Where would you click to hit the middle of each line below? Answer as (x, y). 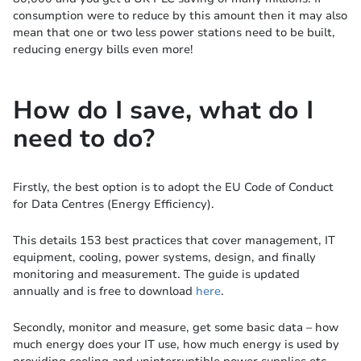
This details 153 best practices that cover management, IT (174, 240)
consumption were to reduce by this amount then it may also (180, 15)
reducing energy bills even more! (103, 49)
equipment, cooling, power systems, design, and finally (164, 257)
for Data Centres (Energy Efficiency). (114, 203)
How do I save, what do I (163, 110)
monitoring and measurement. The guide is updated (156, 274)
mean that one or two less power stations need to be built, (174, 32)
